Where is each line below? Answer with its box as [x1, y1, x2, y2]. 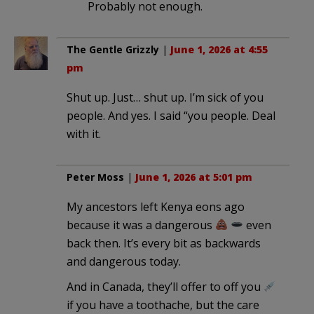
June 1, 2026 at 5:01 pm [135, 170, 252, 184]
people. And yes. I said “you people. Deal [67, 107, 275, 123]
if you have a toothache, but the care [67, 296, 259, 313]
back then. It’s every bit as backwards [67, 235, 261, 251]
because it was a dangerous [67, 217, 215, 233]
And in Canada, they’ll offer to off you [67, 278, 264, 294]
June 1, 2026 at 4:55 [170, 42, 268, 56]
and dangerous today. [67, 253, 181, 269]
